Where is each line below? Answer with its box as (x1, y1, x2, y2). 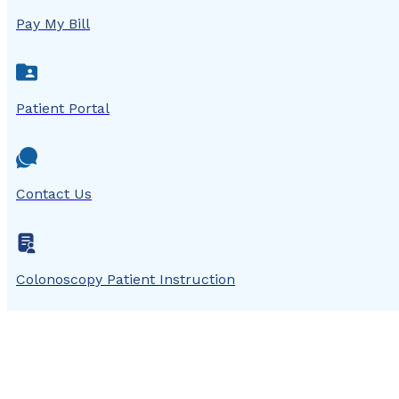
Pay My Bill (16, 14, 90, 32)
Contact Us (16, 185, 92, 203)
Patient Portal (16, 100, 110, 118)
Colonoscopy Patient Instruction (16, 270, 235, 288)
